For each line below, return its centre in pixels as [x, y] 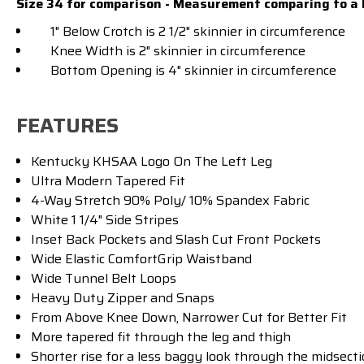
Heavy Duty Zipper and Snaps [123, 298]
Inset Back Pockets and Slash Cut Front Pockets [176, 239]
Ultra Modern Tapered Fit [108, 181]
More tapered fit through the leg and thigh [161, 337]
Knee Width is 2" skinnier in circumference [169, 50]
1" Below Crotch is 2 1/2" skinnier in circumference [188, 31]
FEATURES [67, 126]
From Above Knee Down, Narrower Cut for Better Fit [189, 317]
